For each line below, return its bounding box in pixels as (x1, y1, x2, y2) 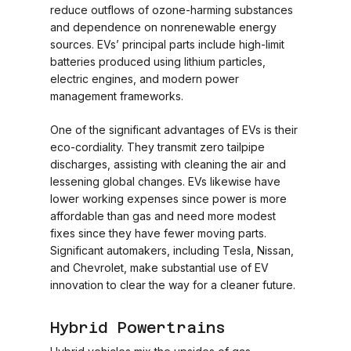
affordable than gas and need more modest (50, 209, 277, 223)
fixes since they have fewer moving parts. (50, 226, 267, 240)
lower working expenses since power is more (50, 192, 288, 205)
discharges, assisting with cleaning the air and (50, 157, 287, 171)
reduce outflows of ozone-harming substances (50, 3, 294, 16)
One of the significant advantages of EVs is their (50, 123, 299, 136)
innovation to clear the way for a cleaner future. (50, 278, 296, 291)
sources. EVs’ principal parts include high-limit (50, 38, 285, 51)
